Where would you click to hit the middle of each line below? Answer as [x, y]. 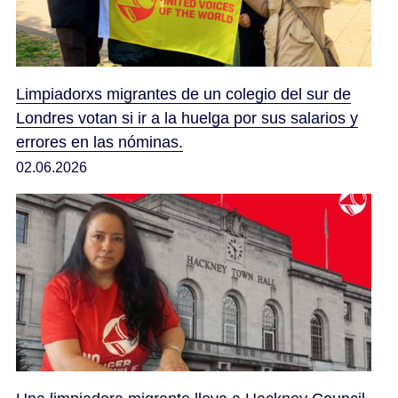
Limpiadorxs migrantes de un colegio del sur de [183, 94]
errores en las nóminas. [99, 142]
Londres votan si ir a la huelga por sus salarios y [187, 118]
